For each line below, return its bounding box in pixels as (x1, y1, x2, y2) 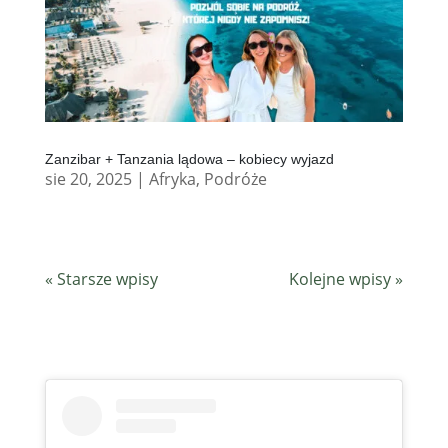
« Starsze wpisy (44, 267, 158, 290)
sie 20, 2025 (44, 167, 132, 190)
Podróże (203, 167, 267, 190)
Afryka (148, 167, 196, 190)
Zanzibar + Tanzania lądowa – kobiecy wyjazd (44, 150, 334, 167)
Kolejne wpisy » (289, 267, 404, 290)
